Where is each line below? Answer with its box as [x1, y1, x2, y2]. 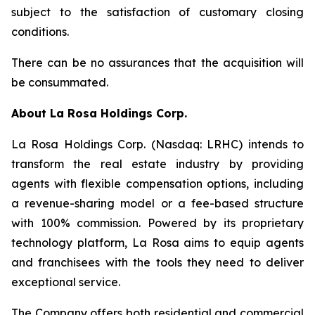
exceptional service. [11, 275, 120, 289]
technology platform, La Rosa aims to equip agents [11, 236, 304, 250]
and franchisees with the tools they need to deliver [11, 255, 304, 269]
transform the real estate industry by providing [11, 157, 304, 171]
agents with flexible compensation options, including [11, 176, 304, 191]
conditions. [11, 25, 69, 39]
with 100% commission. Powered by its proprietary [11, 216, 304, 230]
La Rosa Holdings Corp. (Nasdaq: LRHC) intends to [11, 137, 304, 151]
